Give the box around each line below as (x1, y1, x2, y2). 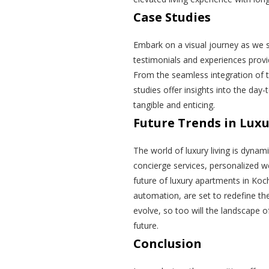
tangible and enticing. (133, 99, 215, 111)
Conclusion (133, 235, 202, 252)
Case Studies (133, 9, 211, 26)
